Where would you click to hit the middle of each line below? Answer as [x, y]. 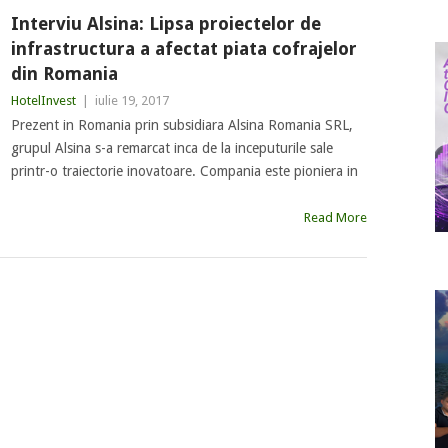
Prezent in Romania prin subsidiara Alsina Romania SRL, [181, 125]
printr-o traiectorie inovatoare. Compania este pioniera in [184, 171]
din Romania [64, 73]
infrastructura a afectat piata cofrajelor [183, 48]
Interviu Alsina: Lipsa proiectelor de [165, 23]
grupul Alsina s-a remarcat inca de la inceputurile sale [171, 148]
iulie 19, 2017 [131, 100]
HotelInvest [43, 100]
